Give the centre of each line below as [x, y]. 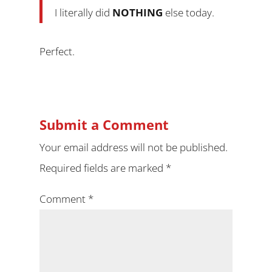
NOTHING [137, 12]
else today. [188, 12]
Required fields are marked [102, 168]
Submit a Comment [104, 124]
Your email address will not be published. [133, 147]
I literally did [83, 12]
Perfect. [57, 51]
